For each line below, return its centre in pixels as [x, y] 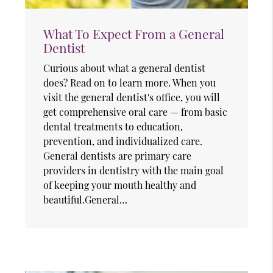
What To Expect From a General [134, 33]
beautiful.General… [86, 199]
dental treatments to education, [113, 126]
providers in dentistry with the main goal [134, 170]
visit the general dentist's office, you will [132, 97]
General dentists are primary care [118, 155]
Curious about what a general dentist [125, 68]
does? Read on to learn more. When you [130, 82]
